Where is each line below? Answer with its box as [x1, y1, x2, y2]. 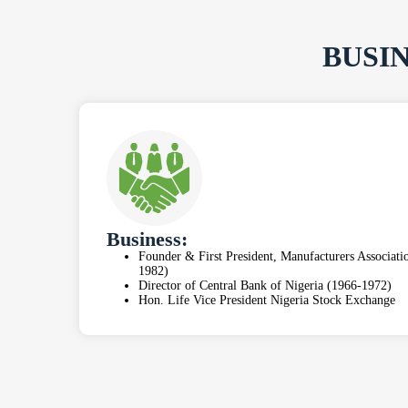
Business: [107, 228, 189, 251]
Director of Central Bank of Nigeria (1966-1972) [138, 279, 393, 293]
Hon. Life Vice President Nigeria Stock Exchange [138, 293, 396, 308]
